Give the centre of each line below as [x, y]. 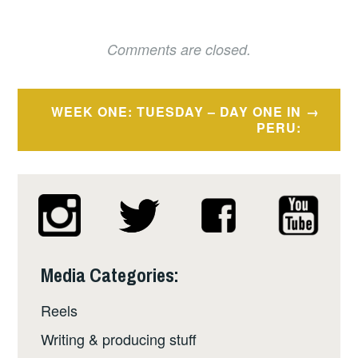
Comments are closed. [179, 50]
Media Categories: [110, 274]
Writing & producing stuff [119, 338]
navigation [73, 133]
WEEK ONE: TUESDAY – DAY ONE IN [177, 111]
